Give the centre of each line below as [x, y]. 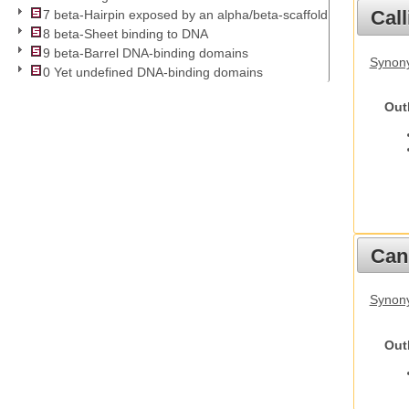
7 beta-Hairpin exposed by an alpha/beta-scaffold [185, 15]
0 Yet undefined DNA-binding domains [153, 73]
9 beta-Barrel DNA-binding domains [146, 53]
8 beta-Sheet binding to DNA [126, 34]
